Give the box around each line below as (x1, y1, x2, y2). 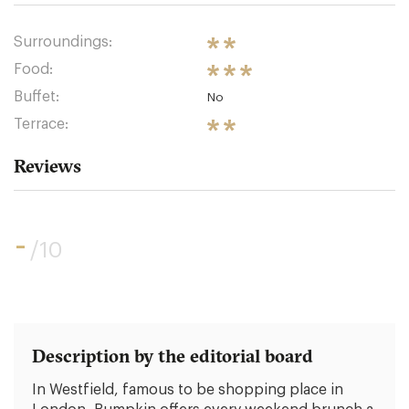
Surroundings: (14, 35, 112, 49)
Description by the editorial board (32, 344, 313, 367)
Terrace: (14, 117, 68, 131)
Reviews (14, 154, 81, 177)
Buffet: (14, 89, 59, 104)
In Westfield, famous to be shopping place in (32, 383, 343, 397)
